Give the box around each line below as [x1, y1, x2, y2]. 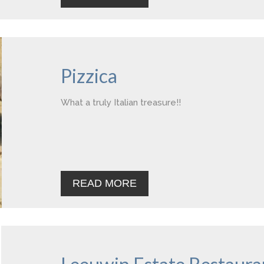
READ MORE [72, 177, 137, 189]
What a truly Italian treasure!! [61, 97, 181, 108]
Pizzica [61, 64, 117, 87]
